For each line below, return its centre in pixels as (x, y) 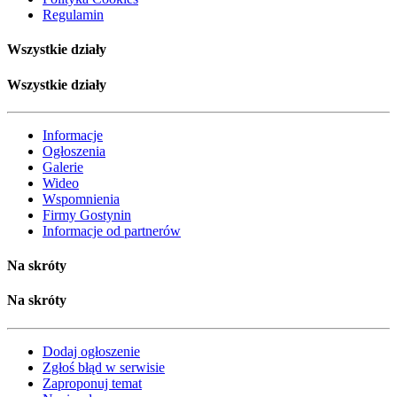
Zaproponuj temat (92, 383)
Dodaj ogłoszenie (91, 351)
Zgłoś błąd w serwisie (104, 367)
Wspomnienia (81, 198)
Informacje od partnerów (112, 230)
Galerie (63, 167)
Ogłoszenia (74, 151)
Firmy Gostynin (87, 214)
